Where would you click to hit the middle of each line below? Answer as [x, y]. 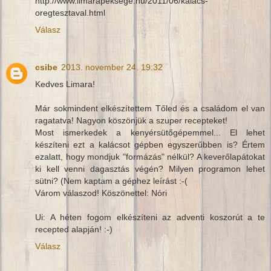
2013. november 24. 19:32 [112, 67]
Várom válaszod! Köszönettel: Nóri [101, 193]
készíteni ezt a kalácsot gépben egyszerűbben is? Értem [150, 144]
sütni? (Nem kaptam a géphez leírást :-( [111, 181]
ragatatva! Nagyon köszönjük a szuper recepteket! [131, 120]
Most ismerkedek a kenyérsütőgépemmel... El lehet [150, 132]
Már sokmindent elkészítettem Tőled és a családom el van [150, 108]
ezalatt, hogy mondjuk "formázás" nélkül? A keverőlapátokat [150, 156]
